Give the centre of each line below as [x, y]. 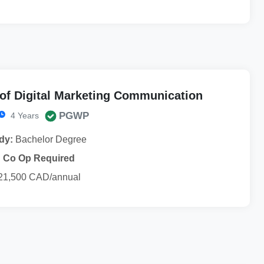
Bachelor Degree [50, 139]
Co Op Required [39, 158]
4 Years [24, 115]
